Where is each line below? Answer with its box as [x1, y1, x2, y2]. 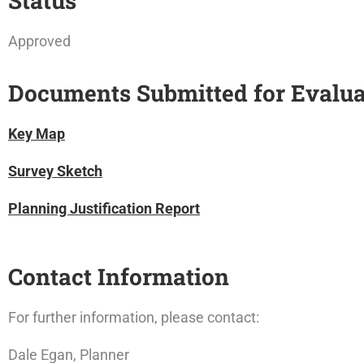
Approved [8, 32, 71, 50]
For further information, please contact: [8, 309, 262, 326]
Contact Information [8, 262, 229, 292]
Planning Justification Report [8, 200, 200, 217]
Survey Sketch [8, 162, 102, 180]
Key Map [8, 125, 65, 142]
